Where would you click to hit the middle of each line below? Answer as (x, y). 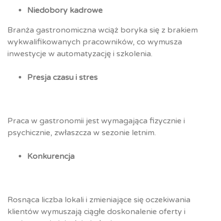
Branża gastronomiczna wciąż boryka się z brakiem (103, 30)
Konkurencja (51, 157)
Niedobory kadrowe (65, 11)
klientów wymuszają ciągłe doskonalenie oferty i (96, 212)
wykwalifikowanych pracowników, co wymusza (95, 42)
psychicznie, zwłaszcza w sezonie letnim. (82, 133)
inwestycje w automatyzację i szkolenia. (80, 54)
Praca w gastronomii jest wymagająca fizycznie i (96, 121)
